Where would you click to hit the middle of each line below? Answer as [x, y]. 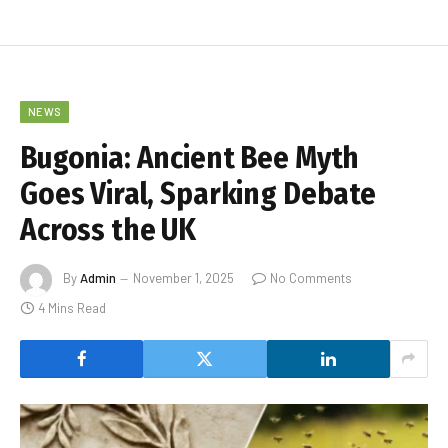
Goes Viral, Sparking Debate [198, 193]
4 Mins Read [72, 307]
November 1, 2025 [183, 278]
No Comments [311, 278]
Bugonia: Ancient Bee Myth [190, 157]
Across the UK [108, 229]
